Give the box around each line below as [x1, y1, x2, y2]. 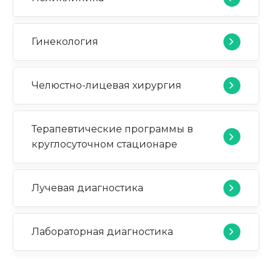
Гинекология [32, 36, 99, 48]
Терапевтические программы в [32, 123, 194, 135]
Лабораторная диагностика [32, 226, 174, 238]
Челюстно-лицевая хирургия [32, 80, 182, 92]
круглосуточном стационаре [32, 138, 178, 151]
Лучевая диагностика [32, 182, 144, 194]
